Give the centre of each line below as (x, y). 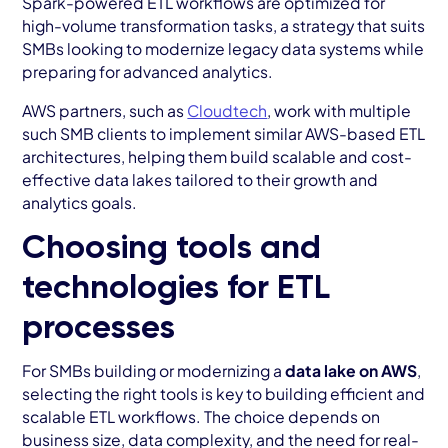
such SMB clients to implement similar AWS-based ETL (224, 133)
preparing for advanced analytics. (148, 71)
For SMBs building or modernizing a (154, 371)
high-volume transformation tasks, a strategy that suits (224, 25)
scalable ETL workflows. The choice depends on (201, 417)
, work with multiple (339, 110)
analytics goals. (80, 202)
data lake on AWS (351, 371)
